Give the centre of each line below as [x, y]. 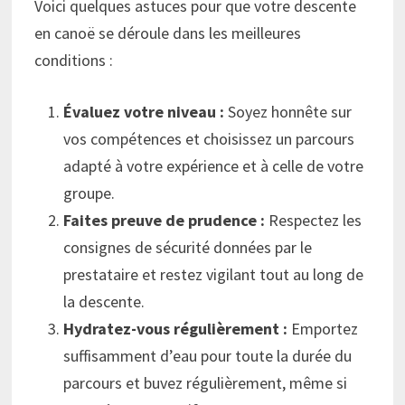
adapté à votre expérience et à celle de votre [214, 166]
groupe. [89, 193]
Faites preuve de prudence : [165, 221]
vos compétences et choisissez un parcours [209, 139]
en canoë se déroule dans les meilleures [168, 33]
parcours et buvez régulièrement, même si [206, 383]
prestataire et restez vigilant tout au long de [214, 275]
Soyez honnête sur [288, 112]
